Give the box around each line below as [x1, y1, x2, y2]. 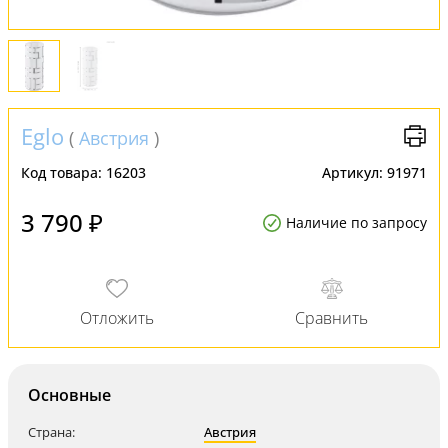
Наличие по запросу [286, 213, 427, 232]
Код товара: [21, 163, 106, 182]
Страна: [28, 423, 75, 441]
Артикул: [322, 163, 387, 182]
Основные [28, 384, 111, 406]
